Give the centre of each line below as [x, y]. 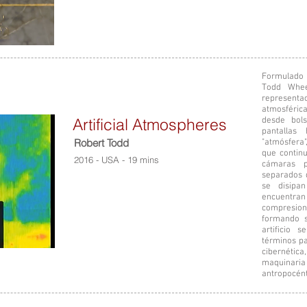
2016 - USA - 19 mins [118, 160]
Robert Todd [101, 143]
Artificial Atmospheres [150, 124]
